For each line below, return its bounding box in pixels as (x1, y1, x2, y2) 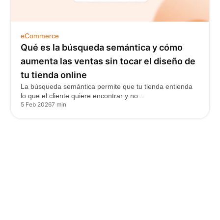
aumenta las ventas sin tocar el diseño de (20, 56, 195, 66)
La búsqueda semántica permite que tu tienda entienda (20, 82, 192, 90)
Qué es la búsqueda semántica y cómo (20, 42, 183, 53)
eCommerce (20, 32, 59, 40)
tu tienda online (20, 70, 87, 80)
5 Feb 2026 (20, 101, 52, 108)
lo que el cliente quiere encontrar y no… (20, 92, 145, 100)
